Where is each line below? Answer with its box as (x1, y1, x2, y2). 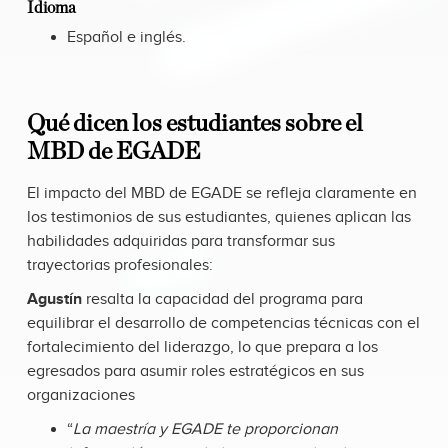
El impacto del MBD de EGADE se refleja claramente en (27, 184, 417, 204)
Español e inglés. (67, 28, 186, 48)
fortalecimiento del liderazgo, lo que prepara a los (27, 338, 378, 358)
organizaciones (27, 386, 139, 406)
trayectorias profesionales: (27, 256, 213, 276)
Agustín (27, 290, 82, 310)
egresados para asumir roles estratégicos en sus (27, 362, 364, 382)
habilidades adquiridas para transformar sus (27, 232, 335, 252)
